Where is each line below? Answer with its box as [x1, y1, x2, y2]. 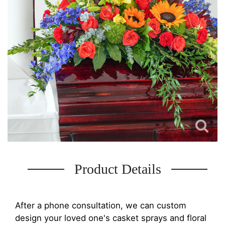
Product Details [74, 161, 161, 177]
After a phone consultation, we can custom [15, 200, 186, 210]
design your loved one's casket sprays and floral [15, 213, 206, 223]
